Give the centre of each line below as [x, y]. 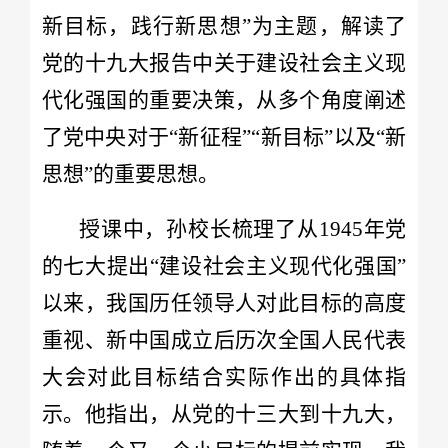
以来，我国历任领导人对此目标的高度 [224, 302]
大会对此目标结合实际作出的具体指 [224, 376]
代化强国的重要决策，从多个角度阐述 [224, 99]
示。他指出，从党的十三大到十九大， [224, 413]
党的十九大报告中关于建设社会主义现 [224, 62]
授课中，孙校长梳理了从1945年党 [242, 228]
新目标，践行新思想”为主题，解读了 [224, 25]
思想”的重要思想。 [130, 173]
